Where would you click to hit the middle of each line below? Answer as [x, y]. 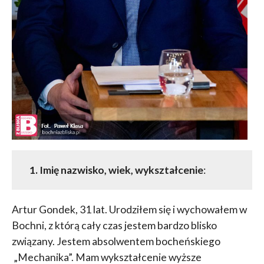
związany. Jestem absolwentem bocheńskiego [116, 242]
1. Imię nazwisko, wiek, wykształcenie [116, 170]
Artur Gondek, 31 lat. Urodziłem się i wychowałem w [129, 210]
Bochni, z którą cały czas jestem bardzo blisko [114, 226]
